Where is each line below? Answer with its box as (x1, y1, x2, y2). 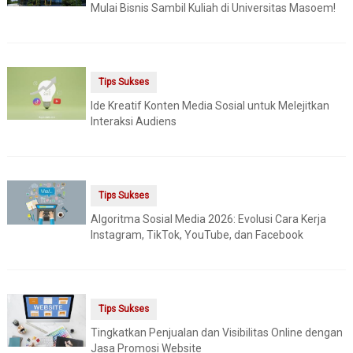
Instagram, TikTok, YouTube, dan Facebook (90, 229, 303, 242)
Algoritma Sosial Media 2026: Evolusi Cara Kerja (90, 213, 326, 226)
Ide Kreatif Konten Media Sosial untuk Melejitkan (90, 99, 329, 113)
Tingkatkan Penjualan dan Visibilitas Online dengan (90, 326, 343, 340)
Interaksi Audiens (90, 115, 176, 128)
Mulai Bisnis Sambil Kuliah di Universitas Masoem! (90, 2, 336, 15)
